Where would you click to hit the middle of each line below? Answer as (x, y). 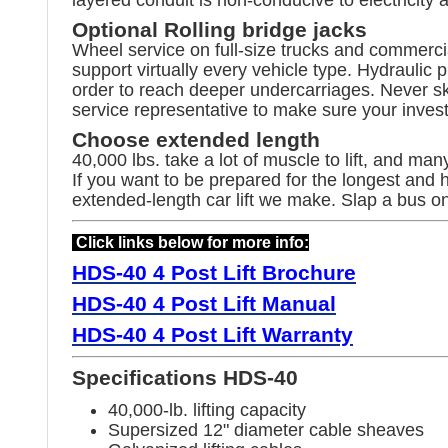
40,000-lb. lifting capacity (207, 409)
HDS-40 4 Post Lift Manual (204, 303)
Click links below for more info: (190, 242)
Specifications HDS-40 (185, 377)
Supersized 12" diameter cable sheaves (266, 429)
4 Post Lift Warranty (250, 334)
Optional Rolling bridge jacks (219, 29)
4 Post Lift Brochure (251, 272)
